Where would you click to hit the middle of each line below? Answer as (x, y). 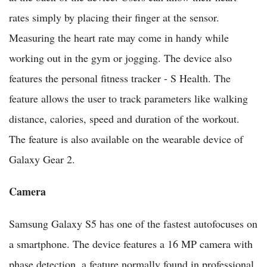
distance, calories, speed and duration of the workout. (124, 119)
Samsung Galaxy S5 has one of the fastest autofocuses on (133, 224)
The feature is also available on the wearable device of (126, 139)
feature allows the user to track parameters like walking (128, 99)
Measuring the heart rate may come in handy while (119, 38)
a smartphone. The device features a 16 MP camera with (131, 244)
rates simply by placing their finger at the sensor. (114, 18)
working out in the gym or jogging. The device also (120, 58)
